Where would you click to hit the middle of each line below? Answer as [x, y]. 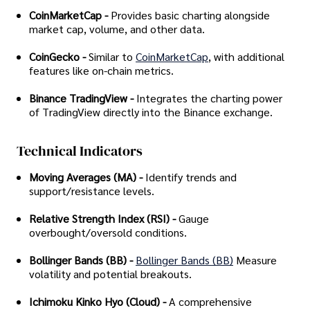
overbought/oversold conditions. [108, 232]
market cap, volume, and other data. [117, 29]
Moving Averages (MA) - [86, 176]
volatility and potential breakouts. [110, 273]
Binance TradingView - [81, 98]
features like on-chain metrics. [101, 71]
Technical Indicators [80, 151]
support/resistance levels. [92, 190]
